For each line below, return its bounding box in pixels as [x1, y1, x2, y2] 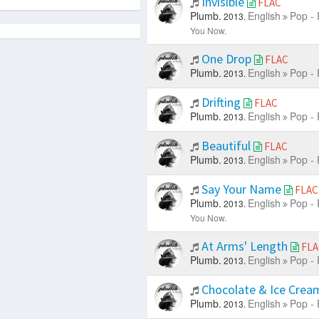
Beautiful [198, 137, 253, 155]
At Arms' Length [198, 238, 291, 255]
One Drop [198, 51, 254, 68]
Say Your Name [198, 181, 284, 198]
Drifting [198, 94, 244, 111]
